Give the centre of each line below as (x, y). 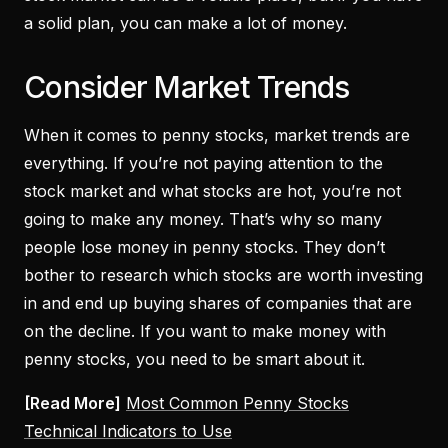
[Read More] (72, 402)
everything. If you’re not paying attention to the (203, 162)
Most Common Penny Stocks (237, 402)
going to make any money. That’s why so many (203, 218)
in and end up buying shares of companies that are (218, 302)
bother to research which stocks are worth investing (223, 274)
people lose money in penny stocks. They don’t (204, 246)
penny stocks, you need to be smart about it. (197, 358)
